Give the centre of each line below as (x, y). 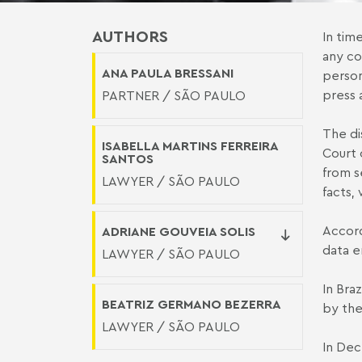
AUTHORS (130, 36)
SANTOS (128, 158)
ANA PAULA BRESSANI (168, 73)
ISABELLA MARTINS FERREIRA (190, 145)
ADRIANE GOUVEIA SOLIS (179, 231)
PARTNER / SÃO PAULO (174, 95)
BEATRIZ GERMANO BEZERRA (192, 304)
